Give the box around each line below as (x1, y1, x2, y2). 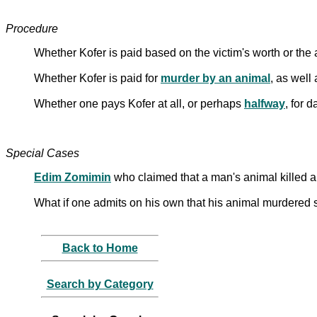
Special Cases (6, 146, 79, 159)
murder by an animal (161, 71, 270, 84)
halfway (244, 97, 285, 110)
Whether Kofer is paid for (34, 71, 161, 84)
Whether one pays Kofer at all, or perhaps (34, 97, 244, 110)
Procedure (6, 22, 58, 35)
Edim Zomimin (34, 171, 111, 183)
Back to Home (62, 241, 138, 254)
